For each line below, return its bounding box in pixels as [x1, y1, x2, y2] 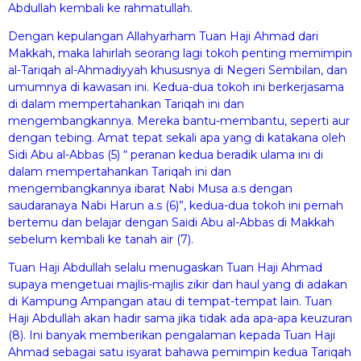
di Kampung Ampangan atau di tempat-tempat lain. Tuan [8, 294, 332, 309]
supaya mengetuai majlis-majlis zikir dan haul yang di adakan [8, 277, 347, 293]
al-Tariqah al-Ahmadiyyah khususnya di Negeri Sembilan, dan [8, 62, 347, 77]
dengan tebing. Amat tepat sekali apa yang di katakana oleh [8, 130, 346, 145]
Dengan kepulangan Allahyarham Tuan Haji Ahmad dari [8, 28, 318, 44]
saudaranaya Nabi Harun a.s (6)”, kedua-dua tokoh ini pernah [8, 197, 343, 213]
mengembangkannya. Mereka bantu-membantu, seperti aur [8, 113, 350, 128]
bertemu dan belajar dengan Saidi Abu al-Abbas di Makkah [8, 214, 334, 230]
